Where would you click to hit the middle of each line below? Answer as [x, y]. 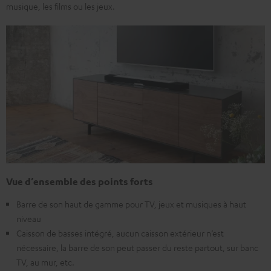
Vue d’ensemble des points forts [80, 182]
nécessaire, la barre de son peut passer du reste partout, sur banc [137, 248]
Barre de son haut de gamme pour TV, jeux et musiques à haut [131, 204]
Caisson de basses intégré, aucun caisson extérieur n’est [120, 233]
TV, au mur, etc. [45, 262]
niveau [29, 219]
